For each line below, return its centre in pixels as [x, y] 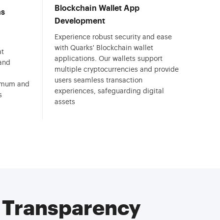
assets [65, 102]
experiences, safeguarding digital [109, 91]
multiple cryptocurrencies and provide [117, 70]
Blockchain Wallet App [97, 8]
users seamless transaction [98, 81]
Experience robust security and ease [113, 37]
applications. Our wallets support [109, 59]
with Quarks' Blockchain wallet [104, 48]
